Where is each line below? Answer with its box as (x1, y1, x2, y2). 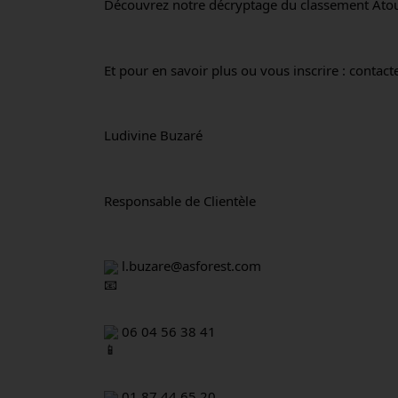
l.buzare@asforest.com (118, 257, 261, 275)
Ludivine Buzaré (104, 126, 203, 144)
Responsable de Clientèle (104, 191, 256, 210)
